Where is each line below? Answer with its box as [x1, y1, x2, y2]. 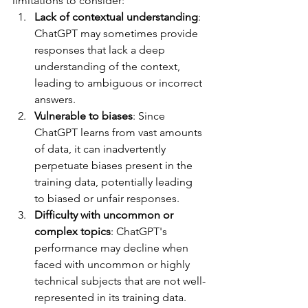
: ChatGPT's [111, 225, 170, 239]
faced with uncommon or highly [34, 258, 192, 272]
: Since [133, 109, 168, 123]
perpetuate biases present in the [34, 159, 195, 173]
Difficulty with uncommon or [34, 208, 176, 222]
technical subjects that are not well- [34, 274, 206, 288]
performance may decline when [34, 241, 191, 255]
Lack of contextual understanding [34, 10, 198, 24]
